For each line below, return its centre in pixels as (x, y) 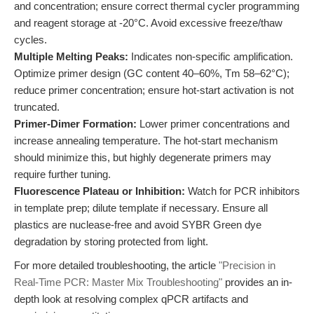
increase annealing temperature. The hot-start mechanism (146, 141)
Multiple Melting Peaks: (71, 56)
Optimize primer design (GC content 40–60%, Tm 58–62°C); (152, 73)
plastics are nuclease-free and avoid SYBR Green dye (138, 225)
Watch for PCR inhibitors (243, 191)
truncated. (37, 107)
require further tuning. (62, 174)
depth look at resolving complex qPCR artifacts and (131, 299)
